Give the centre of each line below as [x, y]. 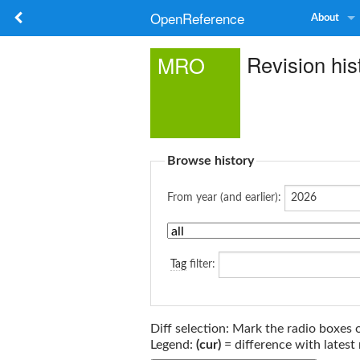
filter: [201, 264]
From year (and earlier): [224, 198]
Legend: [173, 345]
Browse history [211, 161]
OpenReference [197, 18]
